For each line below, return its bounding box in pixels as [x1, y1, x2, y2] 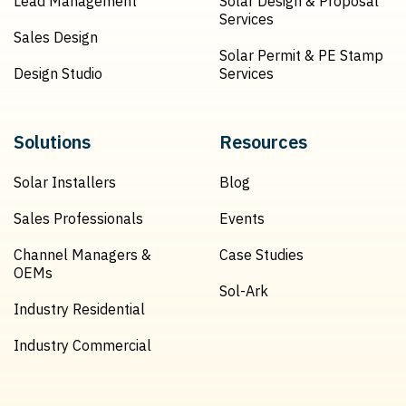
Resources [219, 130, 307, 155]
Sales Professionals [14, 209, 143, 228]
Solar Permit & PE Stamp [219, 46, 383, 65]
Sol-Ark [219, 282, 268, 301]
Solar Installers [14, 173, 116, 192]
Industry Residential [14, 300, 145, 319]
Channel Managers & [14, 246, 151, 265]
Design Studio [14, 64, 102, 83]
